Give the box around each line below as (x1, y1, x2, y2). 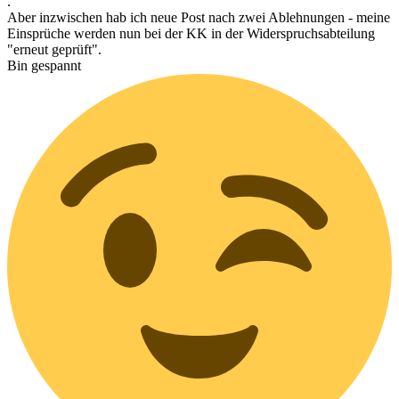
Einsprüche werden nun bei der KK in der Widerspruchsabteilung (7, 25, 375, 41)
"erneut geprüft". (7, 41, 102, 57)
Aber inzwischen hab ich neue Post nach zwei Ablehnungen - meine (7, 9, 390, 25)
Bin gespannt (7, 57, 81, 73)
